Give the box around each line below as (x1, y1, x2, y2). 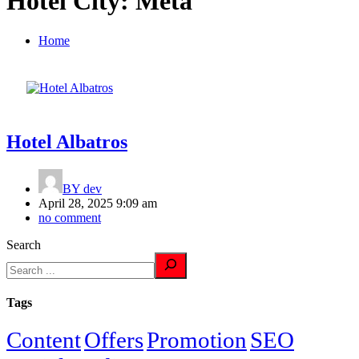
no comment (38, 210, 101, 224)
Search (6, 237, 41, 252)
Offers (84, 327, 143, 353)
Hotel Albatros (6, 131, 127, 152)
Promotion (147, 327, 247, 353)
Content (6, 327, 81, 353)
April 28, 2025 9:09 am (38, 196, 157, 210)
